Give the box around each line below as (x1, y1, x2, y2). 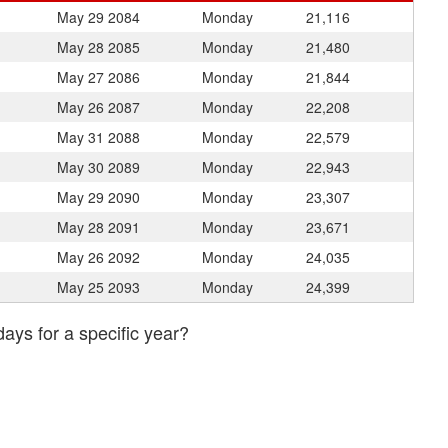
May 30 (57, 157, 108, 177)
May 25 (57, 277, 108, 297)
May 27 (57, 67, 108, 87)
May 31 (57, 127, 108, 147)
